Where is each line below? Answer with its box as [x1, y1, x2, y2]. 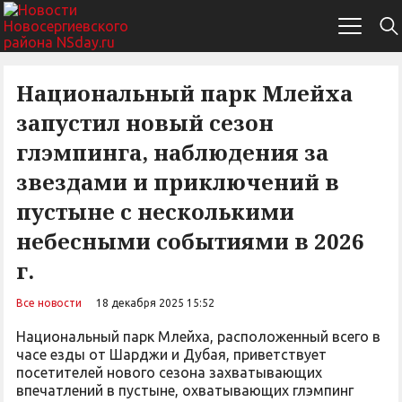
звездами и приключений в [16, 167, 339, 197]
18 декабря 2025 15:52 [96, 297, 214, 309]
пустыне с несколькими [16, 197, 294, 226]
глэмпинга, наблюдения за [16, 137, 328, 167]
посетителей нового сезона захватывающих [16, 364, 322, 380]
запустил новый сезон [16, 108, 274, 137]
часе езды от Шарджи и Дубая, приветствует [16, 346, 327, 363]
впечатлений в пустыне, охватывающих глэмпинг [16, 382, 354, 398]
